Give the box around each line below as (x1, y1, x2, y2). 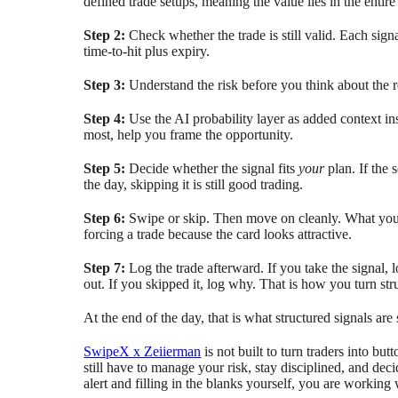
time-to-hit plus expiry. (84, 44, 211, 60)
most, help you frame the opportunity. (84, 127, 294, 143)
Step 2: (84, 28, 130, 44)
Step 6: (84, 211, 130, 227)
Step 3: (84, 77, 126, 93)
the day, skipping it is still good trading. (84, 177, 304, 193)
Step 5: (84, 161, 130, 177)
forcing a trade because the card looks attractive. (84, 227, 353, 243)
